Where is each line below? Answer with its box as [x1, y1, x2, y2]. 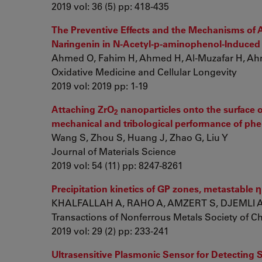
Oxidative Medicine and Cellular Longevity [51, 65, 237, 78]
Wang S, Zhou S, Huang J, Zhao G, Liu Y [51, 131, 228, 143]
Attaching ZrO [51, 103, 114, 115]
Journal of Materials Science [51, 145, 176, 157]
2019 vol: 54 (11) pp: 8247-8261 [51, 159, 183, 171]
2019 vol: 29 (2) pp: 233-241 [51, 225, 169, 237]
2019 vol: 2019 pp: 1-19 [51, 80, 148, 92]
